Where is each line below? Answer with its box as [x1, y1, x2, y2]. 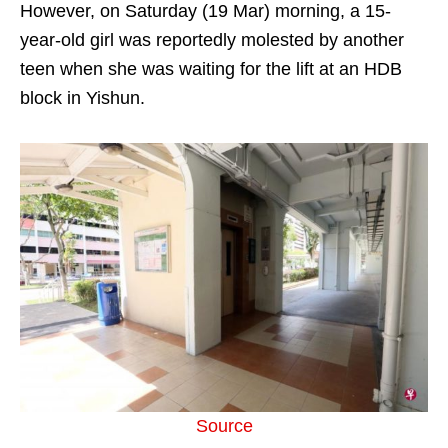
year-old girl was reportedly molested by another [20, 30, 404, 50]
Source [195, 416, 253, 437]
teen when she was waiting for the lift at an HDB [20, 59, 402, 79]
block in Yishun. [20, 88, 145, 108]
